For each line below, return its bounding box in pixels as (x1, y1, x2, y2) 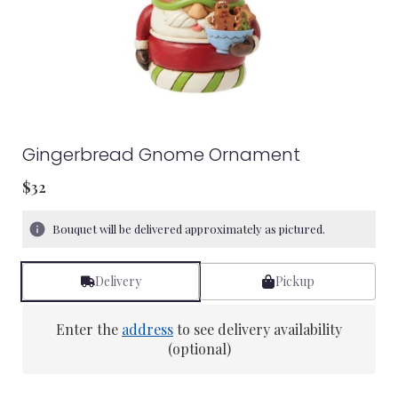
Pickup (275, 273, 314, 290)
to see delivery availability (173, 320, 342, 338)
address (122, 320, 173, 338)
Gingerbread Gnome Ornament (22, 142, 300, 167)
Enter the (56, 320, 122, 338)
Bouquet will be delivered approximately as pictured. (52, 221, 325, 236)
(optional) (167, 339, 231, 358)
